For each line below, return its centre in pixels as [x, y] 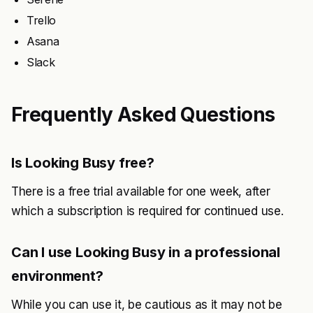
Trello [42, 20]
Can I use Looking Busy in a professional [146, 252]
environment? [57, 276]
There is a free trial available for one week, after [141, 191]
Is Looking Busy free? [83, 162]
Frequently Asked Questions [143, 114]
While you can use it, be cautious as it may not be [147, 304]
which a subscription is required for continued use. [147, 211]
